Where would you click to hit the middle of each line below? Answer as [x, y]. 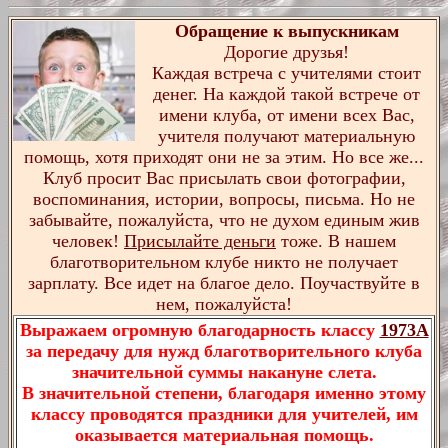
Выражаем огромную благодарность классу [199, 330]
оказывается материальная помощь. [224, 435]
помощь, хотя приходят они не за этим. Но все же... [224, 157]
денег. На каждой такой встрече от [286, 94]
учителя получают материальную [286, 136]
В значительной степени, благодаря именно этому [224, 393]
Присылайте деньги [200, 241]
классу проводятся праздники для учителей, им [224, 414]
